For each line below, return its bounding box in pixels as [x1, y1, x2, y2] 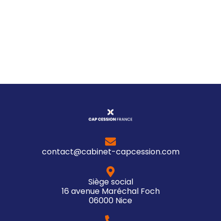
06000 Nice [89, 195, 132, 207]
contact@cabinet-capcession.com [41, 146, 180, 158]
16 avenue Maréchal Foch [61, 185, 160, 197]
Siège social [88, 176, 133, 188]
